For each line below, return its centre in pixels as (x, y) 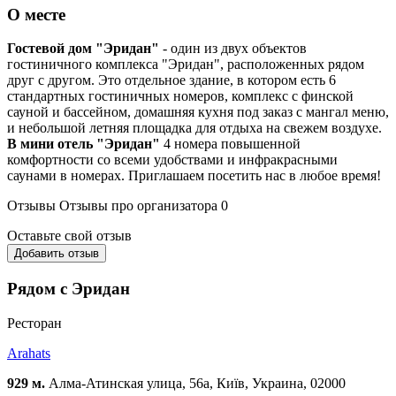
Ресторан (34, 323)
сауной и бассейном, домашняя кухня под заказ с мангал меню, (198, 112)
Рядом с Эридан (69, 289)
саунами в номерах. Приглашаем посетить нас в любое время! (194, 176)
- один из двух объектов (233, 49)
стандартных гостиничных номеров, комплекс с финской (180, 96)
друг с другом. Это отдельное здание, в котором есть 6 (171, 80)
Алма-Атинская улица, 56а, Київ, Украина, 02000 (195, 383)
